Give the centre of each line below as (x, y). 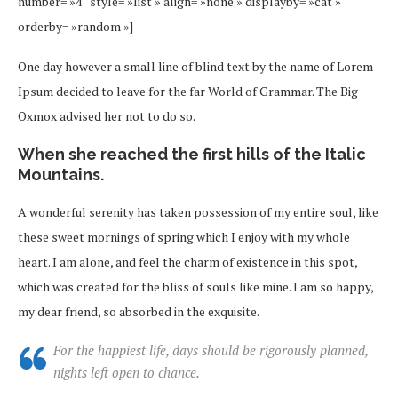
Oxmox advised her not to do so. (107, 116)
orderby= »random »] (76, 27)
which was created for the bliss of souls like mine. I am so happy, (195, 287)
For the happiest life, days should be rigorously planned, (211, 350)
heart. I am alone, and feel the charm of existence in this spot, (187, 262)
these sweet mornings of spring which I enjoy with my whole (184, 237)
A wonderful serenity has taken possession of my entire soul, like (198, 212)
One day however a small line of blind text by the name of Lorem (195, 67)
